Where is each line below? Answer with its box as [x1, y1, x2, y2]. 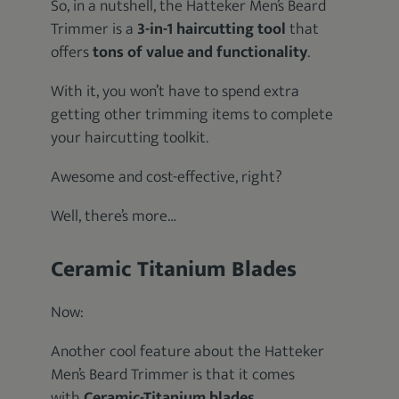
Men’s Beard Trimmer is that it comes [51, 362, 296, 388]
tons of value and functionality [93, 39, 308, 66]
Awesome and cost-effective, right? [51, 164, 283, 191]
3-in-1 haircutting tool [134, 16, 287, 43]
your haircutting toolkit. [51, 125, 209, 151]
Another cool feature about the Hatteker [51, 338, 325, 365]
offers [51, 39, 94, 66]
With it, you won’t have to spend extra [51, 78, 300, 105]
